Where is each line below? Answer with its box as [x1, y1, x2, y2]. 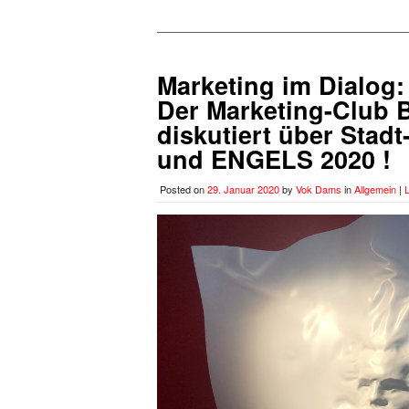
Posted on [160, 181, 207, 196]
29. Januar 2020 [207, 181, 279, 196]
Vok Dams [296, 181, 341, 196]
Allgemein [354, 181, 396, 196]
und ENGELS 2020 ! [157, 141, 391, 176]
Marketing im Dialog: [157, 67, 404, 102]
